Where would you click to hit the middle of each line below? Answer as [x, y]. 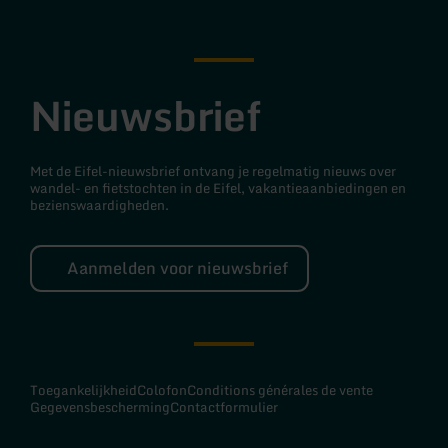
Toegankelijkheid [83, 389]
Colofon [162, 389]
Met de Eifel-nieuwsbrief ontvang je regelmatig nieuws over [213, 170]
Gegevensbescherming [100, 406]
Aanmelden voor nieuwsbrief [178, 267]
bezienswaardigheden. [99, 204]
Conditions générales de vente [280, 389]
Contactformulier [224, 406]
